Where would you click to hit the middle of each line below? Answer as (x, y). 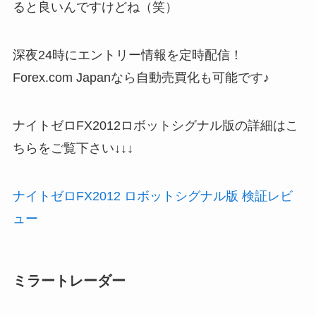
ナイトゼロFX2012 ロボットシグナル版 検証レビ (152, 196)
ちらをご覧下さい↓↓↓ (73, 148)
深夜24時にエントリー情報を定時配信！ (127, 55)
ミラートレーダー (69, 280)
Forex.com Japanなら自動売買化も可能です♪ (141, 77)
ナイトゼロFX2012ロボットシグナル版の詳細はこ (155, 125)
